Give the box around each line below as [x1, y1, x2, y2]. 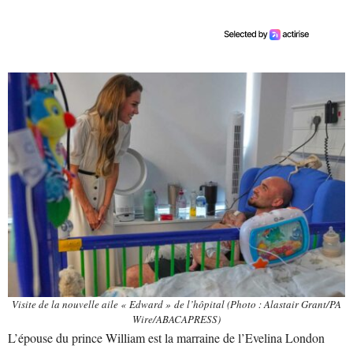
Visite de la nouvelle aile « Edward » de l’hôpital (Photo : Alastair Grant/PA [12, 296, 341, 311]
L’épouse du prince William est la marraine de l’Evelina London [8, 329, 325, 346]
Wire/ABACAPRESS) [132, 311, 221, 326]
